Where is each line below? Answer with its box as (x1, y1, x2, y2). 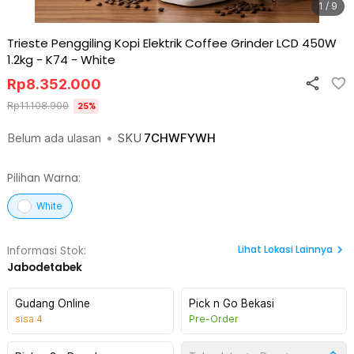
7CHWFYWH (144, 130, 216, 145)
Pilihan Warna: (7, 171, 81, 186)
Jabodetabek (7, 260, 82, 275)
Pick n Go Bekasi (188, 297, 274, 310)
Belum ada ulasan (7, 130, 101, 145)
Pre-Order (188, 313, 239, 325)
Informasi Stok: (7, 243, 86, 258)
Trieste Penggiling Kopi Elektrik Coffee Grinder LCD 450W (7, 35, 337, 51)
